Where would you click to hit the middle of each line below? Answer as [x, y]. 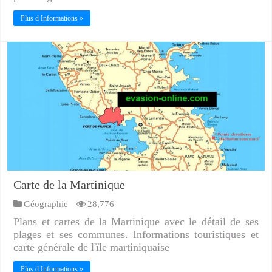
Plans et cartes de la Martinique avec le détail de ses [136, 221]
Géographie [46, 203]
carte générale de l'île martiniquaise [92, 247]
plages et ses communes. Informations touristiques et [136, 234]
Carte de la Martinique [70, 184]
